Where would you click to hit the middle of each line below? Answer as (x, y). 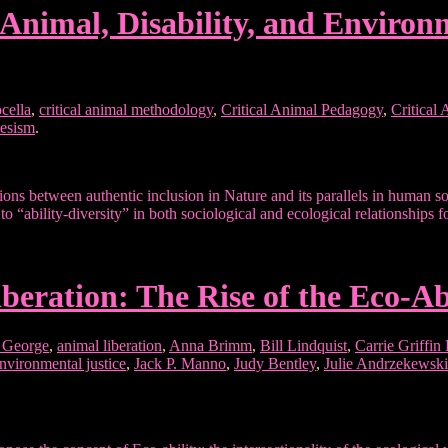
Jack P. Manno (180, 363)
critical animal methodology (126, 109)
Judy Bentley (275, 363)
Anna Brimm (210, 345)
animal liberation (109, 345)
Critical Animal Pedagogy (302, 109)
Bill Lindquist (303, 345)
